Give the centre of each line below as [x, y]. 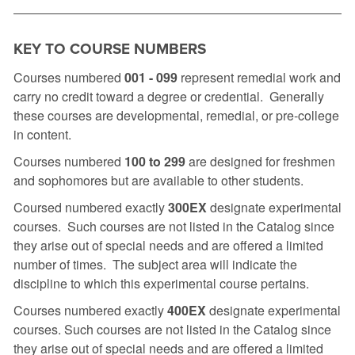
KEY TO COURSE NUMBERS [110, 49]
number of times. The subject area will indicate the [155, 264]
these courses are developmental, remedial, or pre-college [176, 115]
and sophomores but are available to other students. [158, 180]
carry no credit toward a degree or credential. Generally [169, 96]
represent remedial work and [259, 77]
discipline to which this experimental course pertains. [161, 283]
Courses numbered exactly [90, 310]
